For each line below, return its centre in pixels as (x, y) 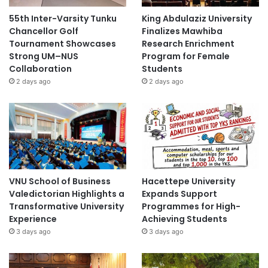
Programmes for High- (191, 206)
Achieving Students (184, 219)
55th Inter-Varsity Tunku (63, 19)
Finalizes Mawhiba (182, 31)
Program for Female (185, 57)
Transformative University (66, 206)
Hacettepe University (188, 181)
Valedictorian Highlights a (67, 194)
